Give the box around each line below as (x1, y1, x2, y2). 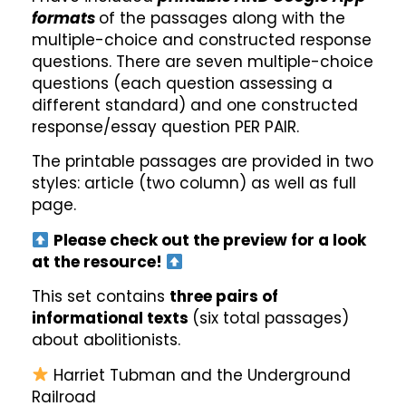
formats (32, 7, 99, 30)
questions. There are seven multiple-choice (32, 51, 373, 73)
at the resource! (32, 250, 166, 273)
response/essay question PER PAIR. (32, 116, 299, 139)
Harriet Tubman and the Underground (49, 363, 352, 386)
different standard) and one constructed (32, 94, 358, 117)
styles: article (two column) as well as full (32, 172, 356, 195)
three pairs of (169, 285, 278, 308)
